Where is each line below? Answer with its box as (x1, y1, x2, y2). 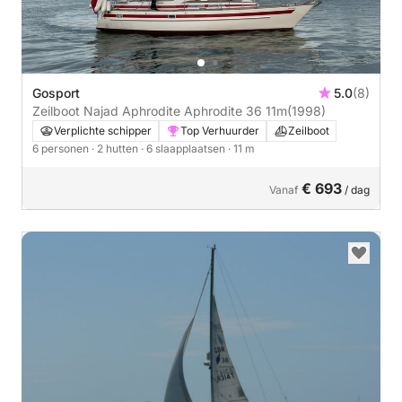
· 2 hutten (92, 141, 141, 155)
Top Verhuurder (180, 123, 259, 137)
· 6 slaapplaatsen (141, 141, 228, 155)
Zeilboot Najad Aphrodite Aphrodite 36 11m (32, 102, 287, 118)
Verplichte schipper (54, 123, 152, 137)
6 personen (32, 141, 92, 155)
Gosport (32, 84, 80, 100)
